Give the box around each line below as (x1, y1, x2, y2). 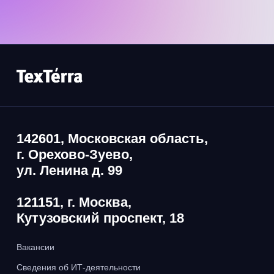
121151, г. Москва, (17, 194, 131, 210)
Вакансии (17, 242, 54, 252)
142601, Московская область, (17, 131, 208, 146)
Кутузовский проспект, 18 (17, 210, 184, 226)
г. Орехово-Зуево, (17, 147, 133, 162)
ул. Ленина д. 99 (17, 163, 122, 178)
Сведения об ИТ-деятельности (17, 262, 141, 272)
